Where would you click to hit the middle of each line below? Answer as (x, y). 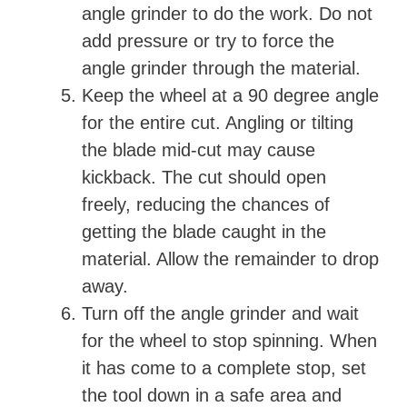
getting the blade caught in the (204, 232)
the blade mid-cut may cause (199, 150)
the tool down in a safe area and (212, 395)
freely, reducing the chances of (206, 204)
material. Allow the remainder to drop (230, 259)
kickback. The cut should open (204, 177)
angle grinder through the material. (224, 68)
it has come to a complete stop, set (224, 368)
